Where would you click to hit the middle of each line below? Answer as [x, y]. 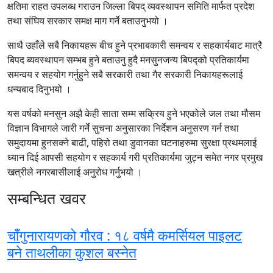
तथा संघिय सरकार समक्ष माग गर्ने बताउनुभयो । [88, 20]
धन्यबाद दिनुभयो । [39, 89]
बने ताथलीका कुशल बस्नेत [72, 252]
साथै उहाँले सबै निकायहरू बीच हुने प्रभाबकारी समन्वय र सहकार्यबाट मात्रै [135, 45]
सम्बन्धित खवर [47, 198]
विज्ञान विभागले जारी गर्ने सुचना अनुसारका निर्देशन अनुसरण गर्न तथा [123, 128]
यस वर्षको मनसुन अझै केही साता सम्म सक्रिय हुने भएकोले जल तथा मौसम [134, 113]
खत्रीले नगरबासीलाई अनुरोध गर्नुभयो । [75, 172]
